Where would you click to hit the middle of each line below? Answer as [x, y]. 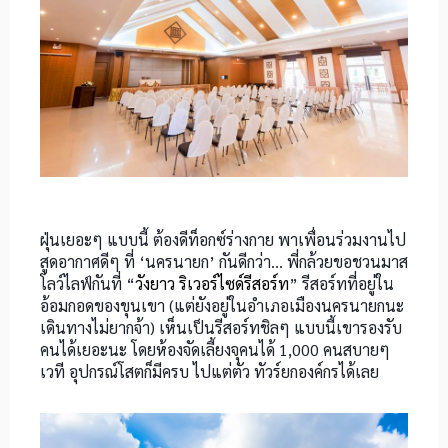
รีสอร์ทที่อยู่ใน [346, 284]
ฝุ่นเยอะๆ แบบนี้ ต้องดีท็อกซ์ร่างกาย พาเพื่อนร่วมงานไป [223, 240]
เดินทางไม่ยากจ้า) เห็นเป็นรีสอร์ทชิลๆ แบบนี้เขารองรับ [221, 328]
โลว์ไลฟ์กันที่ [83, 284]
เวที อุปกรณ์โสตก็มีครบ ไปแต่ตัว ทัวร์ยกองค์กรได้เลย [209, 372]
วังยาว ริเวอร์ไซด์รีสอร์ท [212, 284]
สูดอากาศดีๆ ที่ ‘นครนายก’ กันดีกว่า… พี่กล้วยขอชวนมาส [224, 262]
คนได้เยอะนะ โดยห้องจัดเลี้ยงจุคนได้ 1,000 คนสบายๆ [215, 350]
